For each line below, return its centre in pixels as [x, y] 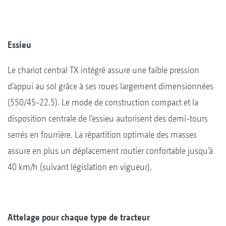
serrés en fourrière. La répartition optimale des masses [102, 134]
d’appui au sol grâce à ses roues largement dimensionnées [110, 86]
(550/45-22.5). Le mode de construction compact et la [103, 102]
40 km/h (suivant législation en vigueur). [80, 166]
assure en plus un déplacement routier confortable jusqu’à [110, 150]
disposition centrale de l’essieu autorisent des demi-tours [108, 118]
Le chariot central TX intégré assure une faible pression [103, 70]
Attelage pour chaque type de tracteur [79, 217]
